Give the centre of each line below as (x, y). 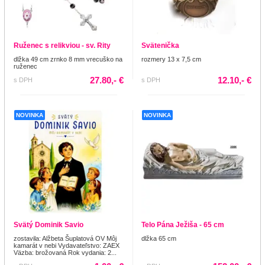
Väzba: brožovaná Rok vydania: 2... (65, 253)
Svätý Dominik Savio (49, 225)
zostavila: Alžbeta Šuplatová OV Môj (65, 239)
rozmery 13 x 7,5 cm (171, 59)
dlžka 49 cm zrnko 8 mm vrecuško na (68, 59)
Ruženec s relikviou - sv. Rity (62, 46)
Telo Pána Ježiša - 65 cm (183, 225)
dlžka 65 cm (159, 239)
